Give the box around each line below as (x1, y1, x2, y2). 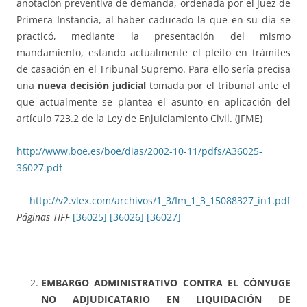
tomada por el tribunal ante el (145, 79, 291, 93)
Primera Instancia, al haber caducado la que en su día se (16, 13, 291, 27)
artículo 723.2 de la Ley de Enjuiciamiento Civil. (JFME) (16, 112, 262, 125)
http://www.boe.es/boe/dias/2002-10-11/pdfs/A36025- (16, 145, 262, 158)
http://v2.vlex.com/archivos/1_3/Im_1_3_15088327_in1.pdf (29, 194, 291, 208)
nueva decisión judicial (37, 79, 146, 93)
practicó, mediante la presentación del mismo (16, 29, 291, 43)
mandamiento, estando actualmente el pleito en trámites (16, 46, 291, 60)
